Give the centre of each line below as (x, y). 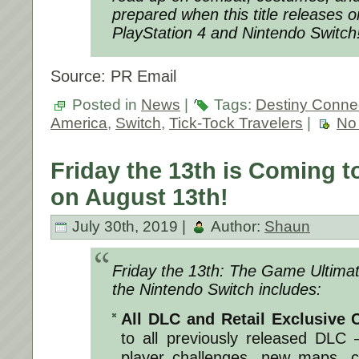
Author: (236, 226)
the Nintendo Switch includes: (217, 289)
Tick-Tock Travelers (236, 123)
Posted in (105, 104)
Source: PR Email (113, 76)
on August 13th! (139, 197)
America (79, 123)
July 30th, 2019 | (129, 226)
